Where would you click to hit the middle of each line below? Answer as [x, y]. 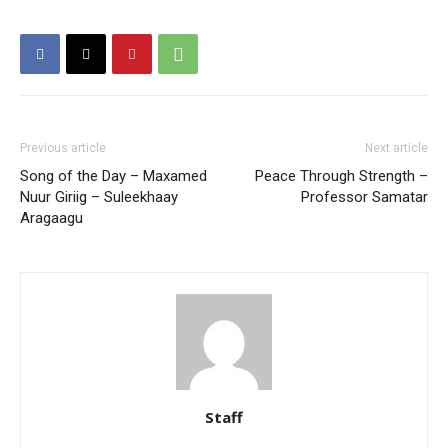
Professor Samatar [364, 197]
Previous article [63, 148]
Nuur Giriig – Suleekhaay [99, 197]
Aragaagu [51, 218]
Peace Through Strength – [341, 176]
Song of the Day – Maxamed [113, 176]
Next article [396, 148]
